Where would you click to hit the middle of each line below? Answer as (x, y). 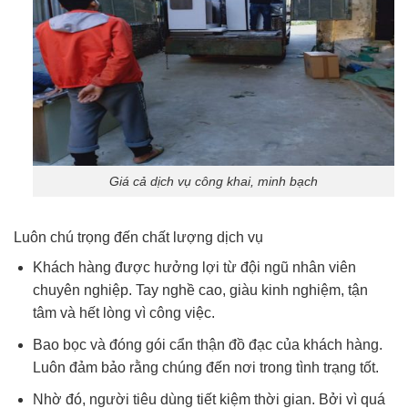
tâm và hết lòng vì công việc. (123, 313)
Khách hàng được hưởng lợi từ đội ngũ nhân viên (194, 268)
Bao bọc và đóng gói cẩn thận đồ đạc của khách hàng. (207, 344)
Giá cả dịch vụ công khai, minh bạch (213, 181)
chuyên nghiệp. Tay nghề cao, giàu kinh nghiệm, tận (200, 291)
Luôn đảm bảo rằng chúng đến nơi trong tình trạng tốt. (205, 367)
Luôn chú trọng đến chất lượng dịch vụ (138, 238)
